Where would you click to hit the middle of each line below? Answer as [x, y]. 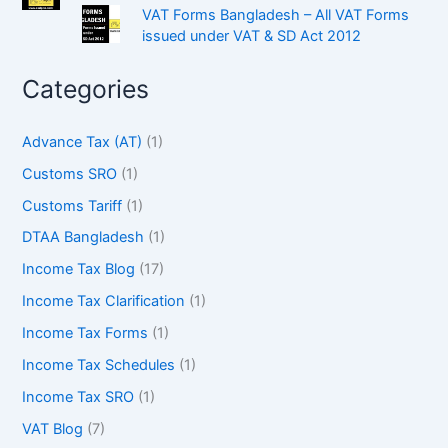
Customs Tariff [72, 205]
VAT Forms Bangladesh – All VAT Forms [276, 15]
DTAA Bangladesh [83, 237]
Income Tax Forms [85, 333]
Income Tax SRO [78, 397]
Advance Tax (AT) [82, 141]
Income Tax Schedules [99, 365]
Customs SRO [70, 173]
